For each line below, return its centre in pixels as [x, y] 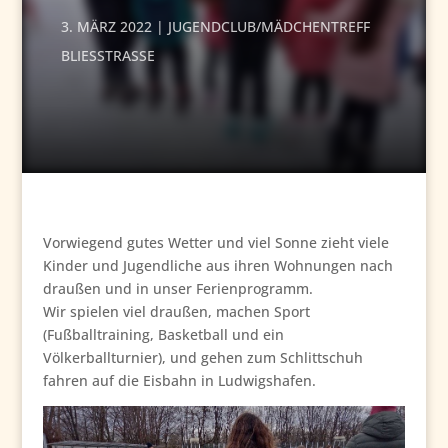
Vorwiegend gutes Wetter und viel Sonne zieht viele [215, 243]
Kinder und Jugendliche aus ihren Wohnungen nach [217, 266]
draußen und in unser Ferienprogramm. [177, 289]
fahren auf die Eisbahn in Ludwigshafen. [179, 381]
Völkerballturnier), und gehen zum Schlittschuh [202, 358]
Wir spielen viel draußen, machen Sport [176, 312]
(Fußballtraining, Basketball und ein [163, 335]
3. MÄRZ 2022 [106, 27]
